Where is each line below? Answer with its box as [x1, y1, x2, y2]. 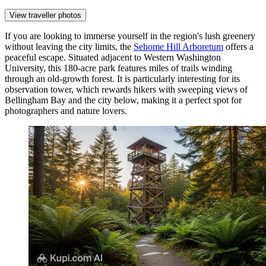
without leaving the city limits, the [5, 42, 134, 52]
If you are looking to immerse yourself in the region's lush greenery [5, 31, 255, 42]
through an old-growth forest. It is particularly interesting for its [5, 74, 240, 84]
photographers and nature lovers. [5, 106, 127, 116]
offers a [223, 42, 254, 52]
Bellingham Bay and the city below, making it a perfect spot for [5, 95, 242, 106]
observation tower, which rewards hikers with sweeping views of [5, 84, 248, 95]
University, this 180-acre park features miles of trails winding [5, 63, 232, 74]
